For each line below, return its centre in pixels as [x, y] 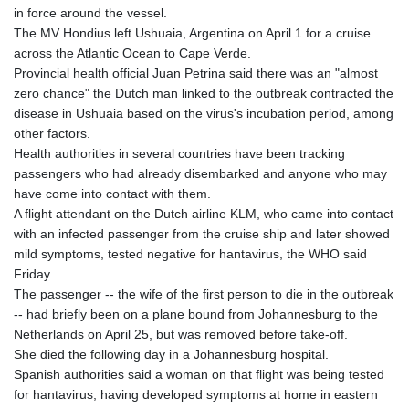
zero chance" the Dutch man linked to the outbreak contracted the [204, 94]
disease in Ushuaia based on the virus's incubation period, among [204, 114]
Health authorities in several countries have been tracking [179, 154]
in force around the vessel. [90, 13]
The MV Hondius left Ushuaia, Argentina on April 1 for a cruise [192, 33]
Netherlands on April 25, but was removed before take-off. [181, 335]
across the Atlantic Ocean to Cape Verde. [132, 53]
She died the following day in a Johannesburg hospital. [171, 355]
